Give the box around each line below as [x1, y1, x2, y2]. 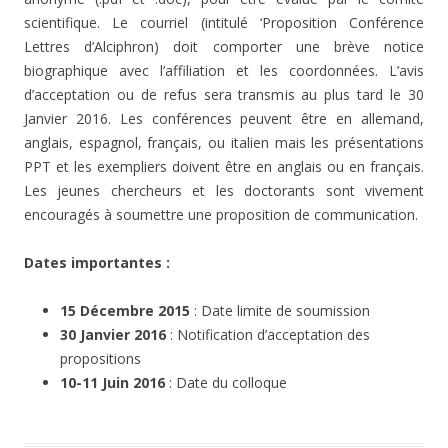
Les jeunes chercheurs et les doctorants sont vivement [24, 181, 424, 201]
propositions [60, 349, 141, 369]
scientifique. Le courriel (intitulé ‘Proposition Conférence [24, 13, 424, 33]
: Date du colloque [169, 373, 287, 393]
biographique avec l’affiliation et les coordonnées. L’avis [24, 61, 424, 81]
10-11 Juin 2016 [60, 373, 169, 393]
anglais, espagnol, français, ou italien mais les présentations [24, 133, 424, 153]
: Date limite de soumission [194, 301, 370, 321]
